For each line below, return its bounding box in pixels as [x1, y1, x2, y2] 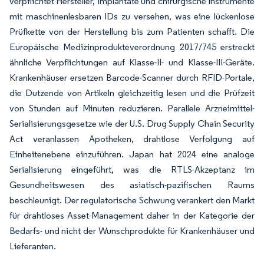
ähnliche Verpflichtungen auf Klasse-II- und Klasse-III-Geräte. [9, 57, 255, 68]
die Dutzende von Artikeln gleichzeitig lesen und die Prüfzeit [9, 87, 255, 98]
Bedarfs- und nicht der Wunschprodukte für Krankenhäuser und [9, 225, 255, 236]
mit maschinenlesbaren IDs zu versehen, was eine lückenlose [9, 11, 255, 22]
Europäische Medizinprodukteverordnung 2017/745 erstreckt [9, 41, 255, 52]
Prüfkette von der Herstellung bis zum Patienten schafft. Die [9, 26, 255, 37]
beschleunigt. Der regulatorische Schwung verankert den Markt [9, 194, 255, 206]
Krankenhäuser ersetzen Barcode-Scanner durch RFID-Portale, [9, 72, 255, 83]
